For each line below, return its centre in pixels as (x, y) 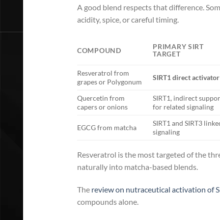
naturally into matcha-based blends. (137, 166)
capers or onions (102, 107)
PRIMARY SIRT (178, 46)
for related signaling (183, 107)
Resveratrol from (103, 73)
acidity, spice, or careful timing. (128, 19)
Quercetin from (101, 98)
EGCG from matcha (107, 127)
